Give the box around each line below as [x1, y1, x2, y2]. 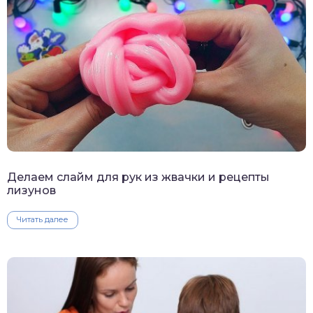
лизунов [7, 184, 56, 198]
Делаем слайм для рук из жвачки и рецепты [7, 170, 270, 184]
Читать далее [17, 214, 68, 225]
